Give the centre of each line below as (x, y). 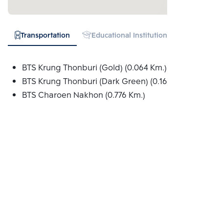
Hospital (200, 36)
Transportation (45, 36)
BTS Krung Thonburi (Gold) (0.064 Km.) (94, 68)
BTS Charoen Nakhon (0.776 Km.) (83, 95)
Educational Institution (129, 36)
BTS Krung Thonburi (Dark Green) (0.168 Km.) (106, 82)
